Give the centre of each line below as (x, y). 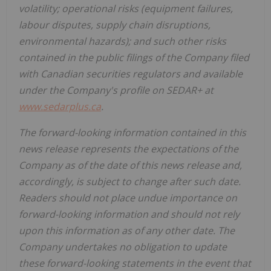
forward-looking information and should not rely (129, 214)
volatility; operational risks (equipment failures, (126, 8)
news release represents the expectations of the (129, 149)
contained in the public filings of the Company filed (134, 57)
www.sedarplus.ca (60, 106)
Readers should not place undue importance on (128, 198)
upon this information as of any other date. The (127, 230)
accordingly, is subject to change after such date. (130, 181)
